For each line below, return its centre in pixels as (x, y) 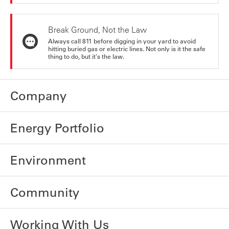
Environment (48, 160)
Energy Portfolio (57, 128)
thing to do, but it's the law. (86, 56)
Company (38, 95)
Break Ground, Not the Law (97, 30)
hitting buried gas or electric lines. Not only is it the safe (127, 48)
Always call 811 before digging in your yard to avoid (122, 41)
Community (45, 192)
